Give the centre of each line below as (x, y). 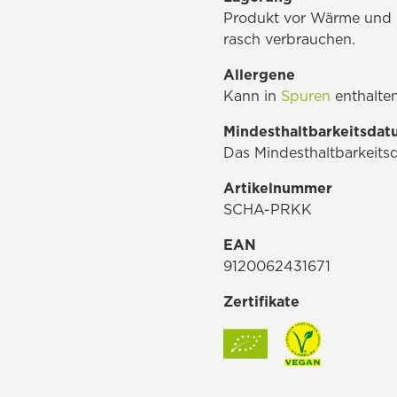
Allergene (259, 74)
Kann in (252, 96)
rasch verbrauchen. (289, 39)
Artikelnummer (278, 188)
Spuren (306, 96)
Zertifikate (261, 301)
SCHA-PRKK (268, 209)
